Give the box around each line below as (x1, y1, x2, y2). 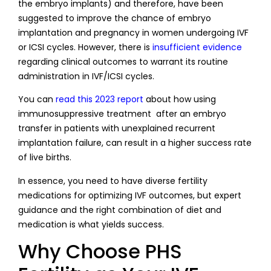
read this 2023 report (56, 93, 143, 106)
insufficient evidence (152, 41, 242, 53)
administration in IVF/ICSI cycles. (18, 70, 154, 82)
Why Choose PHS (18, 238, 182, 266)
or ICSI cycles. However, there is (18, 41, 152, 53)
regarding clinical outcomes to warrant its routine (18, 55, 228, 68)
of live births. (18, 151, 71, 164)
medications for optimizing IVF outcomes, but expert (18, 189, 241, 201)
